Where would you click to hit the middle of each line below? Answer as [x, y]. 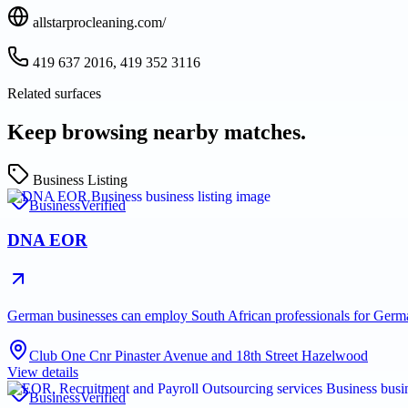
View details [43, 372]
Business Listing [80, 179]
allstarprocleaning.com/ [99, 22]
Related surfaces [54, 93]
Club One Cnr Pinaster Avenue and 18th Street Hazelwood [199, 356]
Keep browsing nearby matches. [157, 132]
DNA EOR [47, 240]
